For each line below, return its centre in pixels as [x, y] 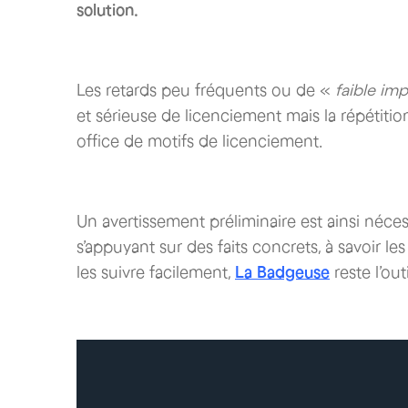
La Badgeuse [282, 272]
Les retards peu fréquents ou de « [204, 90]
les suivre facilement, [156, 272]
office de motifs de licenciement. [199, 141]
